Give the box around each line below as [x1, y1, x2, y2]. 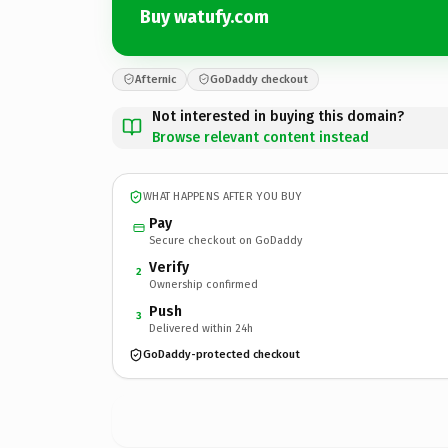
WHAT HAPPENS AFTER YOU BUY [143, 190, 302, 203]
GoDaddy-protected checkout [143, 348, 300, 361]
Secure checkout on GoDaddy [149, 233, 302, 247]
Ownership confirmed [149, 277, 258, 291]
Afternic [135, 72, 176, 86]
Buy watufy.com [140, 6, 269, 28]
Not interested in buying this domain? [152, 107, 404, 125]
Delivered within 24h [149, 321, 253, 335]
